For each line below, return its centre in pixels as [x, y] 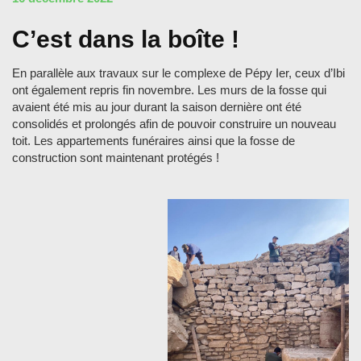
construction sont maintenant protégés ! [116, 157]
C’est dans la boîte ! [126, 39]
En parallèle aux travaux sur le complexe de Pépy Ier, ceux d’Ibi [178, 73]
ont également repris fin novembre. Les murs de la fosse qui [169, 89]
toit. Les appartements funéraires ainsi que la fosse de [154, 140]
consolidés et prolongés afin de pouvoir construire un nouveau [174, 123]
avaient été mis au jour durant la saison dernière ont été [157, 106]
